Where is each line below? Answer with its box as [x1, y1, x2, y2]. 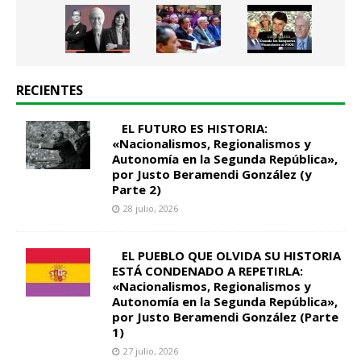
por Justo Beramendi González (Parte [112, 309, 338, 326]
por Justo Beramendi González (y [112, 166, 312, 183]
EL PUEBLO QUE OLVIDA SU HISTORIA [122, 247, 341, 264]
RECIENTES [16, 81, 83, 100]
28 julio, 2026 [123, 202, 178, 215]
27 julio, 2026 [123, 345, 178, 358]
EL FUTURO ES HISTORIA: [122, 120, 268, 137]
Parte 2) [112, 181, 161, 198]
